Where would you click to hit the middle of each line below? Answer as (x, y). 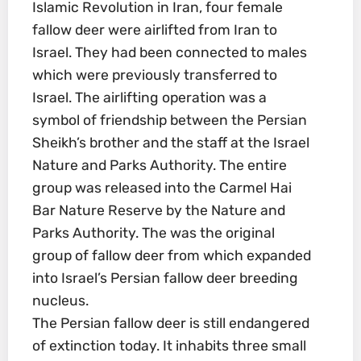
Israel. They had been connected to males (169, 52)
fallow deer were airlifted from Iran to (154, 29)
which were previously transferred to (154, 75)
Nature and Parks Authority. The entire (159, 165)
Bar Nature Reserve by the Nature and (158, 210)
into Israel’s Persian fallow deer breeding (165, 278)
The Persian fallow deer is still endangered (170, 323)
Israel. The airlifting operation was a (149, 97)
